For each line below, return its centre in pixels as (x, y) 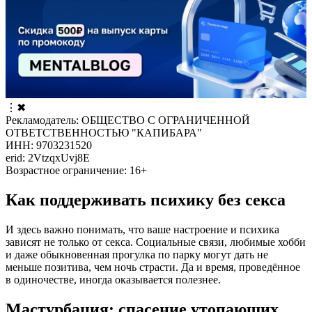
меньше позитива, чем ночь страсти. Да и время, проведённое (153, 267)
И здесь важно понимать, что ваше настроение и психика (142, 229)
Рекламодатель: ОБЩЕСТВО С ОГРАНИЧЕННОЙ (128, 120)
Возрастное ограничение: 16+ (76, 170)
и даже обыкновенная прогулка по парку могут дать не (137, 254)
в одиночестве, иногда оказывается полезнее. (113, 279)
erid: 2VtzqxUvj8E (48, 157)
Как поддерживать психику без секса (146, 200)
